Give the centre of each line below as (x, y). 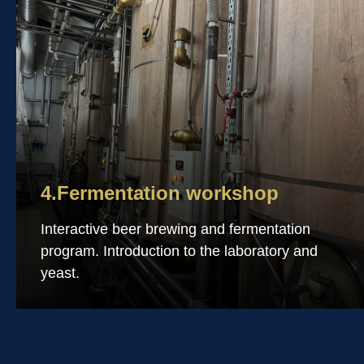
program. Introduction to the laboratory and (179, 251)
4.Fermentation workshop (160, 193)
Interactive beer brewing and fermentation (175, 229)
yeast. (60, 273)
